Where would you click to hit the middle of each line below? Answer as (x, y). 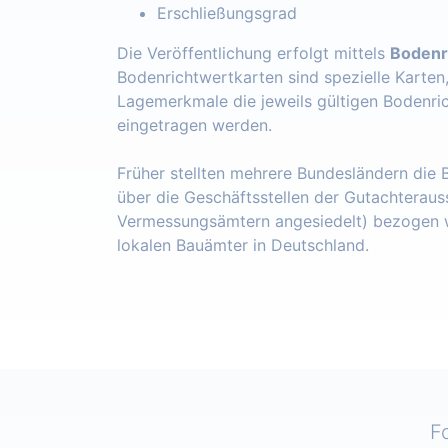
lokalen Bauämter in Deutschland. (243, 245)
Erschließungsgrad (227, 13)
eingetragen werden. (194, 125)
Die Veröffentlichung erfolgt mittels (253, 53)
